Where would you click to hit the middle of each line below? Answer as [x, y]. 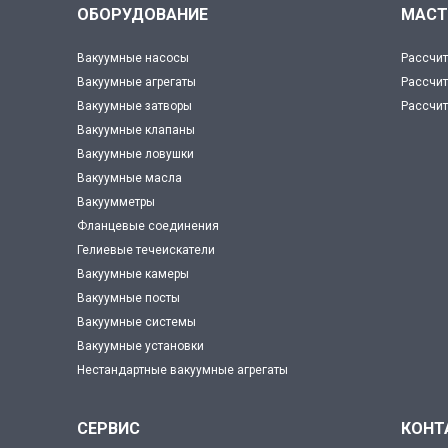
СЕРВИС [109, 429]
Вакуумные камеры [133, 274]
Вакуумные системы [137, 322]
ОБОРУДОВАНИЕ [143, 15]
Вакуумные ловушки [136, 154]
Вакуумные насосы [133, 58]
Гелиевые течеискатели [146, 250]
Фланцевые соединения [148, 226]
